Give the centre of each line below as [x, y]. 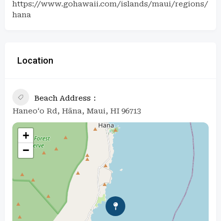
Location [35, 60]
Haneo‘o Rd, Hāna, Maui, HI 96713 [77, 111]
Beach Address [62, 98]
